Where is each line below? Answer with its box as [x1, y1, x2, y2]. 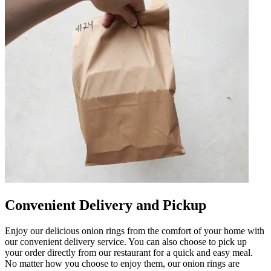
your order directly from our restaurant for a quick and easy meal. [5, 247, 253, 258]
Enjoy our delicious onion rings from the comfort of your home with [5, 225, 264, 236]
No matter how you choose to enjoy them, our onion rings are [5, 258, 240, 269]
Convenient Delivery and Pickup [5, 197, 206, 213]
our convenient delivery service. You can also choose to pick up [5, 236, 247, 247]
